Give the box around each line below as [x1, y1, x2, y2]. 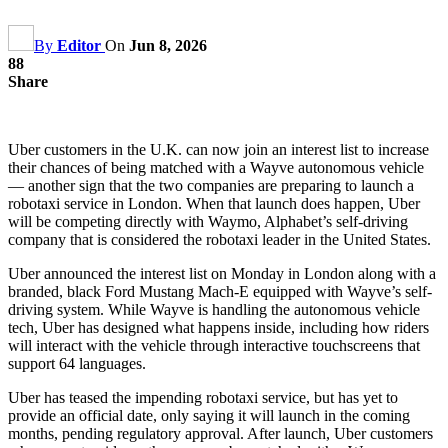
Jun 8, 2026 [129, 36, 207, 54]
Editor [57, 36, 101, 54]
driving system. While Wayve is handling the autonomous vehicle [8, 300, 420, 318]
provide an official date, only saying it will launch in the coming [8, 406, 410, 424]
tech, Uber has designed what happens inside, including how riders [8, 318, 429, 336]
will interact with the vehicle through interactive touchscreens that [8, 336, 420, 354]
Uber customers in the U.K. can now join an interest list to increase [8, 140, 429, 158]
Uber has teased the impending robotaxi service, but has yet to [8, 388, 398, 406]
